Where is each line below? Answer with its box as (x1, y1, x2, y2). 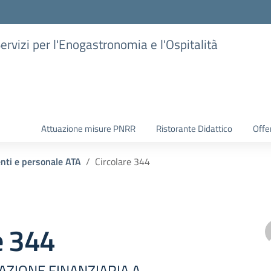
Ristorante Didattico (156, 122, 232, 135)
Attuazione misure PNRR (41, 122, 135, 135)
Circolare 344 (95, 154, 150, 169)
